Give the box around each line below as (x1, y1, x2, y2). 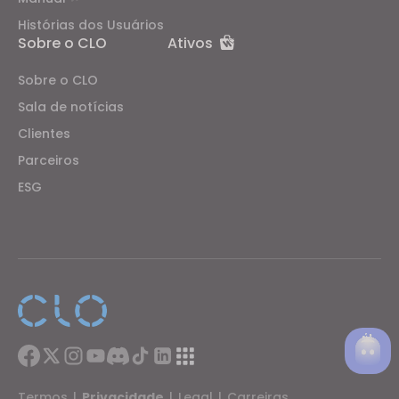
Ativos (167, 32, 213, 53)
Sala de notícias (18, 97, 124, 116)
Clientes (18, 124, 70, 142)
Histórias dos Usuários (18, 15, 164, 34)
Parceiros (18, 151, 79, 169)
